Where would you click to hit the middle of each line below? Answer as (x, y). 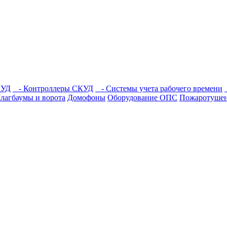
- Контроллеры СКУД (53, 88)
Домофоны (86, 98)
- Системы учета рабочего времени (159, 88)
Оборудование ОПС (142, 98)
